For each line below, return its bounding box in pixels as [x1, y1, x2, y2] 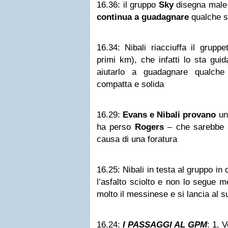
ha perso [97, 122, 135, 132]
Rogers [134, 122, 164, 132]
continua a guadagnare [97, 12, 189, 22]
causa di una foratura [97, 134, 177, 144]
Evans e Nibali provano [123, 110, 216, 120]
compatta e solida [97, 79, 164, 89]
